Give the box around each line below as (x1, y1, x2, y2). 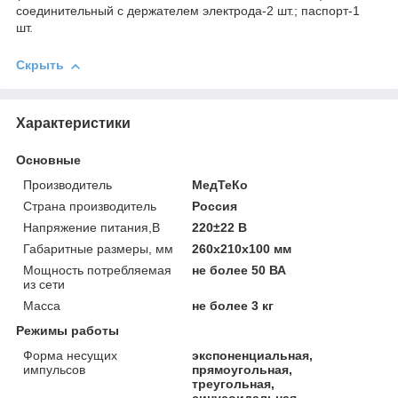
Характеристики (16, 115, 131, 131)
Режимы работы (16, 322, 119, 338)
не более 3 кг (192, 298, 275, 313)
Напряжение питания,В (23, 219, 160, 235)
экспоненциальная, (192, 347, 314, 362)
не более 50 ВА (192, 262, 287, 277)
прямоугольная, (192, 362, 293, 377)
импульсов (23, 362, 85, 377)
